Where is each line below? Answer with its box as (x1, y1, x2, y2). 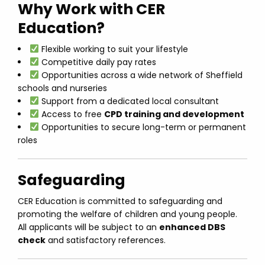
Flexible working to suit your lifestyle (38, 43, 188, 55)
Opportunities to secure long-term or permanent (38, 121, 246, 133)
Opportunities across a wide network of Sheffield (38, 69, 243, 81)
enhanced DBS (159, 221, 225, 233)
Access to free (38, 108, 104, 120)
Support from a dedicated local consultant (38, 95, 219, 107)
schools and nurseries (18, 82, 107, 94)
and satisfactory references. (46, 234, 166, 246)
